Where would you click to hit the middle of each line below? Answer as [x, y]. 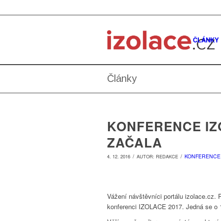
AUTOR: [146, 156]
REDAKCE [167, 156]
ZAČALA [135, 142]
